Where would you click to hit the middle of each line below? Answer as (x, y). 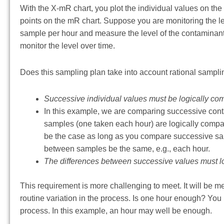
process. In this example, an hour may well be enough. (116, 211)
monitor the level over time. (67, 46)
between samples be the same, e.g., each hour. (127, 149)
